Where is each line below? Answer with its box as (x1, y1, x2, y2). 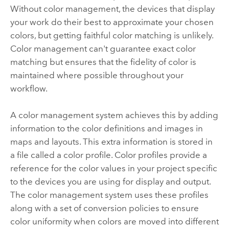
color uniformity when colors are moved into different (10, 216, 219, 227)
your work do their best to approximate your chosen (10, 16, 214, 27)
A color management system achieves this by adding (10, 110, 218, 121)
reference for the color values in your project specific (10, 163, 217, 174)
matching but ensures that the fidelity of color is (10, 56, 196, 67)
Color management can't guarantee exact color (10, 43, 196, 54)
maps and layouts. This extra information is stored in (10, 136, 213, 147)
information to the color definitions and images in (10, 123, 203, 134)
